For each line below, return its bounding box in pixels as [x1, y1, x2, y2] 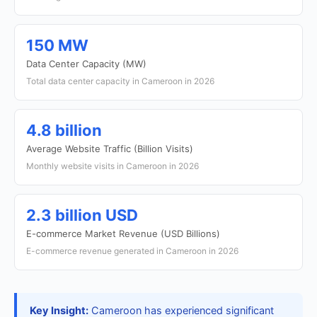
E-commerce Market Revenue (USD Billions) [26, 228, 220, 239]
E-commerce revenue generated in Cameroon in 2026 [26, 246, 238, 256]
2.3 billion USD [26, 206, 138, 224]
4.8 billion [26, 121, 102, 139]
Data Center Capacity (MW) [26, 58, 146, 69]
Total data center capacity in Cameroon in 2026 [26, 76, 214, 86]
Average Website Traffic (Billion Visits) [26, 143, 193, 154]
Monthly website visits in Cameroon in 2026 [26, 161, 199, 171]
